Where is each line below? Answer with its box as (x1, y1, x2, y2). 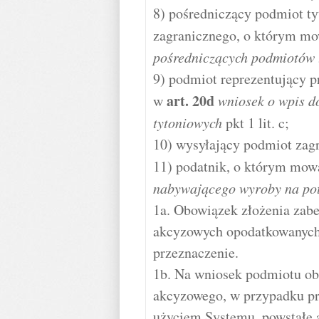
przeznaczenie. (153, 243, 239, 262)
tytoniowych (153, 113, 222, 132)
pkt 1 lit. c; (222, 113, 289, 132)
